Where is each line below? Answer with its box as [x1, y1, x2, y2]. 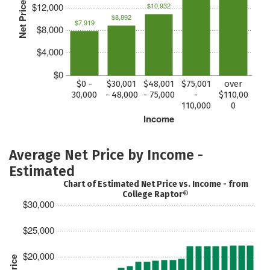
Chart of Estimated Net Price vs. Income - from [63, 179, 248, 189]
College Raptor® [122, 189, 189, 199]
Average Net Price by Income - [9, 146, 203, 163]
